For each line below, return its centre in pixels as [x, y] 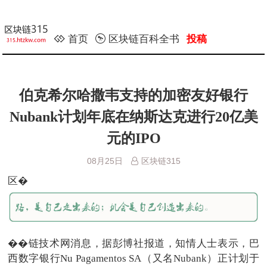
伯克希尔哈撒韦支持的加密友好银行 [133, 95]
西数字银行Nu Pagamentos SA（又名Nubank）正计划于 [133, 259]
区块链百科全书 [144, 39]
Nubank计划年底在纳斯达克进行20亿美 [133, 117]
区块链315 [161, 161]
